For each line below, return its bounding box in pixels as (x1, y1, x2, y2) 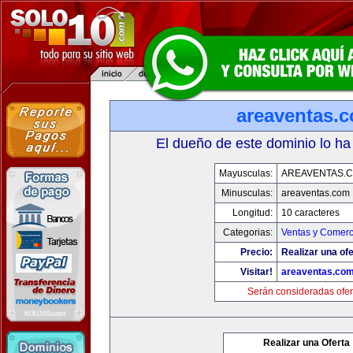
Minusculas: (221, 188, 273, 199)
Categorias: (222, 227, 273, 238)
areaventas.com (281, 188, 350, 199)
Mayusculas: (218, 168, 273, 179)
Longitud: (232, 207, 273, 218)
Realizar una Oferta (263, 337, 350, 348)
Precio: (240, 247, 273, 258)
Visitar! (240, 266, 273, 277)
